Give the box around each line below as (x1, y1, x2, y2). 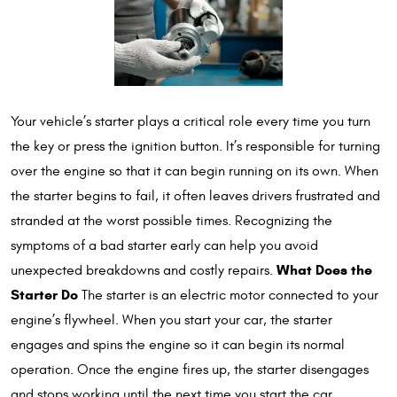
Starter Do (11, 285, 78, 303)
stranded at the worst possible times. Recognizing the (11, 212, 332, 229)
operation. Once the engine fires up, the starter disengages (11, 361, 369, 378)
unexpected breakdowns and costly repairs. (11, 261, 276, 278)
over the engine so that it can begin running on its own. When (11, 162, 378, 179)
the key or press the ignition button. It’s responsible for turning (11, 137, 380, 154)
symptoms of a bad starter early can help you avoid (11, 237, 318, 253)
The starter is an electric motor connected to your (78, 286, 378, 303)
